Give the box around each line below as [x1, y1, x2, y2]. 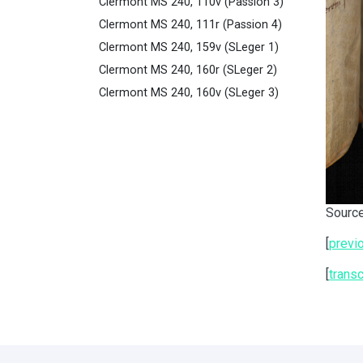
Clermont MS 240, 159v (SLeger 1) [99, 41, 279, 55]
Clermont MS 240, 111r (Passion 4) [99, 18, 282, 32]
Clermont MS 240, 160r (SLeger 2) [99, 63, 277, 78]
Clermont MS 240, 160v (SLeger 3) [99, 86, 279, 100]
